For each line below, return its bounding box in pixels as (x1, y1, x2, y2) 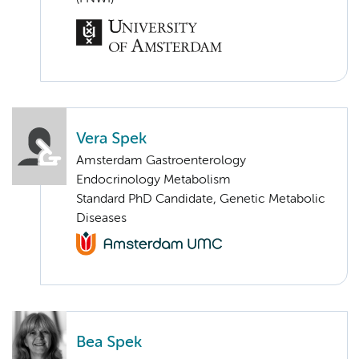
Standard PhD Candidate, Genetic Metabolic (76, 192, 325, 206)
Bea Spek (76, 334, 142, 350)
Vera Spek (76, 131, 147, 147)
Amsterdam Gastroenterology (76, 154, 246, 167)
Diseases (76, 212, 127, 225)
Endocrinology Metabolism (76, 173, 231, 187)
